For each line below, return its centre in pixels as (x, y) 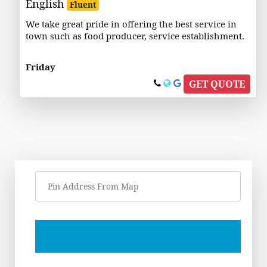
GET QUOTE (217, 84)
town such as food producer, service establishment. (135, 36)
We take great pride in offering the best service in (131, 24)
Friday (40, 67)
